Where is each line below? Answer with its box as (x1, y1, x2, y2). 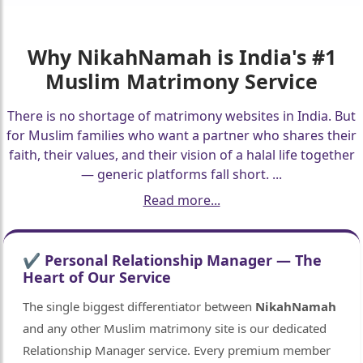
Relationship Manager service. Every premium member (23, 342, 331, 359)
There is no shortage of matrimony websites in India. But (7, 107, 356, 126)
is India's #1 (211, 43, 336, 71)
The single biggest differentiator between (23, 298, 256, 315)
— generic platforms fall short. (81, 165, 272, 184)
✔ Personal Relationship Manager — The (23, 250, 322, 271)
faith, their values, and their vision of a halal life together (8, 146, 355, 164)
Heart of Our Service (23, 267, 172, 288)
